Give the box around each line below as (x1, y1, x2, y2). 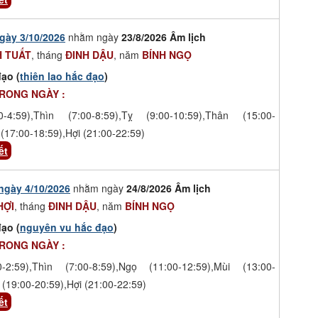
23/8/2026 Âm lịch (121, 29, 206, 44)
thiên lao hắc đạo (20, 68, 104, 83)
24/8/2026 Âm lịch (126, 180, 211, 195)
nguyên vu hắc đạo (20, 219, 114, 234)
